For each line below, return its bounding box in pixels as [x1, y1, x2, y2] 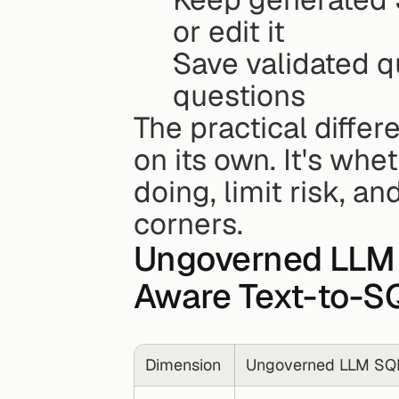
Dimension [144, 354, 221, 375]
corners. [134, 204, 243, 243]
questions [173, 76, 305, 115]
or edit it [173, 12, 285, 51]
